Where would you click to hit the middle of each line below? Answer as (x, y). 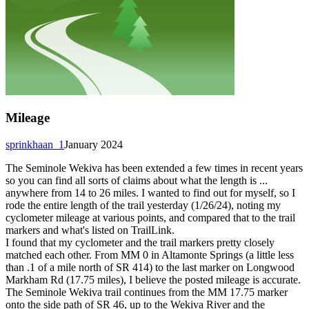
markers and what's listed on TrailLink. (90, 230)
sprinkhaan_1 (35, 145)
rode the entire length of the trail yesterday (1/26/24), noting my (143, 206)
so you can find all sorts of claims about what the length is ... (137, 181)
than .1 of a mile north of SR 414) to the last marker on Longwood (150, 268)
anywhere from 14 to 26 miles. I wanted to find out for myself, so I (150, 193)
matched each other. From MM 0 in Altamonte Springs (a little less (150, 255)
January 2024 (93, 145)
